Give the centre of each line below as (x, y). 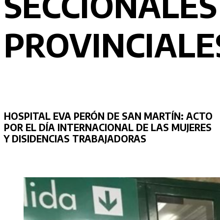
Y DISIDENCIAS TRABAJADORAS (75, 138)
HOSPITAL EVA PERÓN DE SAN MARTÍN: (94, 116)
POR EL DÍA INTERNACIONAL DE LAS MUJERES (108, 127)
